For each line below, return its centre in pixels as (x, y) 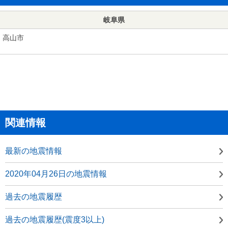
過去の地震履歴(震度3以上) (55, 219)
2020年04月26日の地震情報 (56, 174)
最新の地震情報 (34, 151)
